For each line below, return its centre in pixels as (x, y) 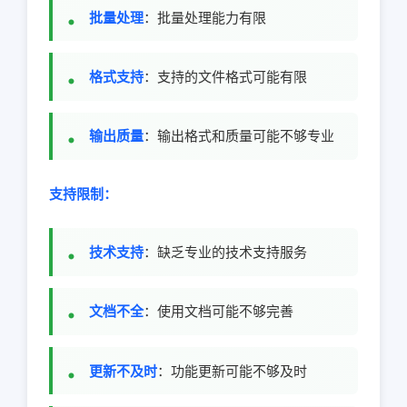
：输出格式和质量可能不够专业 (239, 136)
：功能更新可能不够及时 (232, 371)
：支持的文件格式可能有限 (225, 76)
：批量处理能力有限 (205, 17)
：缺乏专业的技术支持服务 (225, 252)
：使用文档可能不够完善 (218, 312)
